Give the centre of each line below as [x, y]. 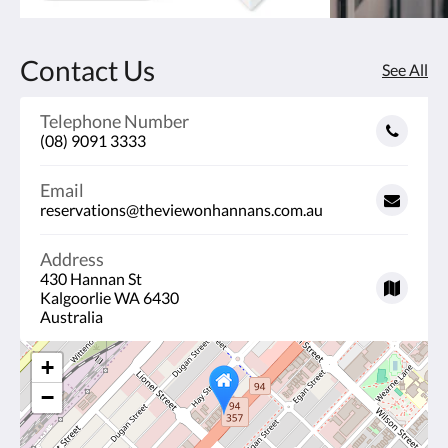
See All [405, 70]
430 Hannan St [91, 278]
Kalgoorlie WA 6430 [109, 297]
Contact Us [87, 69]
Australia [71, 316]
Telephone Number [114, 120]
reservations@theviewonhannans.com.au [181, 209]
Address [72, 258]
